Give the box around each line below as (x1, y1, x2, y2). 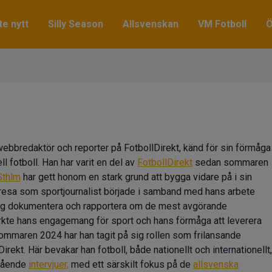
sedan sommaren (192, 157, 268, 168)
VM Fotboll (198, 18, 246, 30)
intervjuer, (29, 259, 69, 270)
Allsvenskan (123, 18, 178, 30)
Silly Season (48, 18, 103, 30)
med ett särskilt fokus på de (69, 259, 193, 270)
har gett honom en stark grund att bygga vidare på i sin (21, 171, 252, 183)
